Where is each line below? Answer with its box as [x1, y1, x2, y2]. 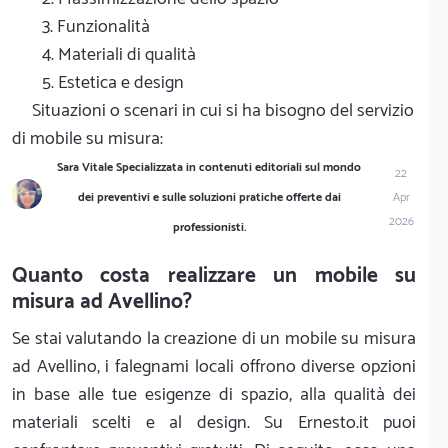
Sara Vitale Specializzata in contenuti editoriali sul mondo [57, 157, 362, 177]
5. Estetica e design [42, 67, 184, 98]
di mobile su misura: [12, 123, 163, 154]
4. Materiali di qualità [42, 39, 196, 70]
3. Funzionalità [42, 11, 150, 42]
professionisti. [172, 217, 246, 237]
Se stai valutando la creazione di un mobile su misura [12, 323, 416, 354]
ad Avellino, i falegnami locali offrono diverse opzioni [12, 351, 416, 382]
